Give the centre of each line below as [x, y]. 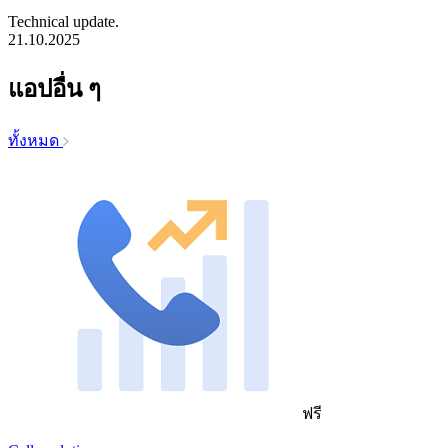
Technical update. [63, 21]
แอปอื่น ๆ [54, 88]
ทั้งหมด [33, 140]
